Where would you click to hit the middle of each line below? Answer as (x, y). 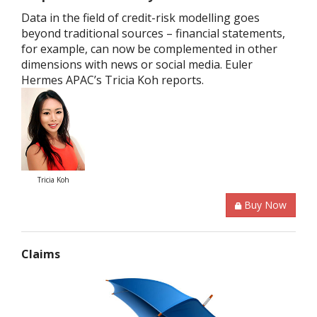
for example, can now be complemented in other (149, 48)
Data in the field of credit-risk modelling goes (140, 17)
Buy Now (265, 204)
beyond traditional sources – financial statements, (153, 33)
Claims (41, 254)
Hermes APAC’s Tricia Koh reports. (113, 80)
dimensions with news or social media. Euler (137, 64)
